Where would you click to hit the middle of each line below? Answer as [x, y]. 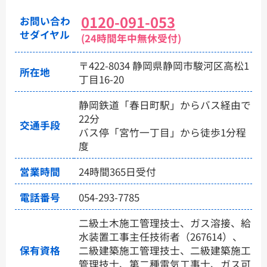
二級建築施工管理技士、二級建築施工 [165, 251]
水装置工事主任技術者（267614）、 [161, 237]
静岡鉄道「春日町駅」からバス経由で [165, 105]
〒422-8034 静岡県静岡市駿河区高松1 [164, 66]
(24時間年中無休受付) [131, 38]
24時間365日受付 [118, 172]
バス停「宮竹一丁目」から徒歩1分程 [163, 133]
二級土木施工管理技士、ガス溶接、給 [165, 223]
